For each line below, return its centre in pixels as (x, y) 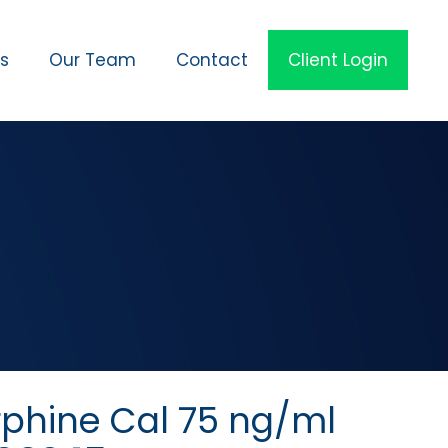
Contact (212, 60)
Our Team (92, 60)
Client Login (338, 60)
